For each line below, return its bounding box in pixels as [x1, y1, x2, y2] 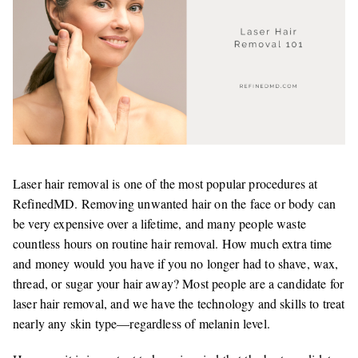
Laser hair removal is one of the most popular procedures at [13, 175, 318, 193]
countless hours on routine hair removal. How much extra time [13, 235, 332, 253]
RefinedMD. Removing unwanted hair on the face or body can [13, 195, 336, 213]
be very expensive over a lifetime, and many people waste [13, 215, 306, 233]
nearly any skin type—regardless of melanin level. [13, 315, 270, 332]
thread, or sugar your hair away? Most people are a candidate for [13, 275, 344, 292]
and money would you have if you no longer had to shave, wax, [13, 255, 339, 272]
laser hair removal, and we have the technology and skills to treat [13, 295, 345, 312]
